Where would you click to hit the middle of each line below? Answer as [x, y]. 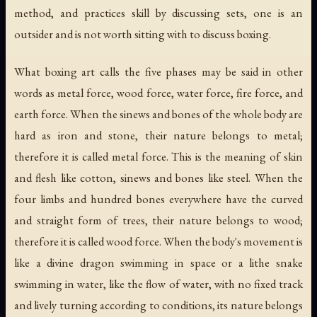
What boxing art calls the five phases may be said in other [158, 71]
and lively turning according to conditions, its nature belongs [158, 305]
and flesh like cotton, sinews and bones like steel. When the [158, 177]
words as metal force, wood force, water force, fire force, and [158, 92]
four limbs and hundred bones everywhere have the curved [158, 198]
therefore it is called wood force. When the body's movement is [158, 241]
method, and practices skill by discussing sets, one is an [158, 12]
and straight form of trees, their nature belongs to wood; [158, 220]
